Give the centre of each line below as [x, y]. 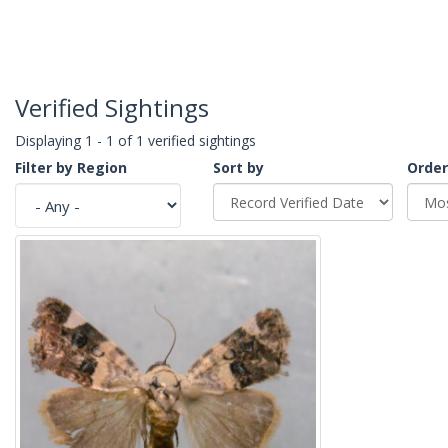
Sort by [238, 168]
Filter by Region [71, 168]
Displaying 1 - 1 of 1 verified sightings [135, 141]
